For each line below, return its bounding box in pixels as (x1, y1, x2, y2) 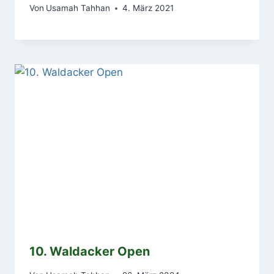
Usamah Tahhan (46, 3, 111, 13)
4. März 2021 (122, 3, 174, 13)
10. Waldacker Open (29, 244, 150, 259)
